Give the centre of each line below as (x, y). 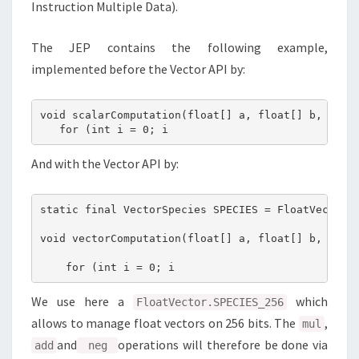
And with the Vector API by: (105, 163)
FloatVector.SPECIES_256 (210, 302)
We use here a (82, 301)
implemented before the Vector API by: (138, 69)
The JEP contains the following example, (179, 47)
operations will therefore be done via (223, 345)
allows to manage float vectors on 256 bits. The (165, 323)
